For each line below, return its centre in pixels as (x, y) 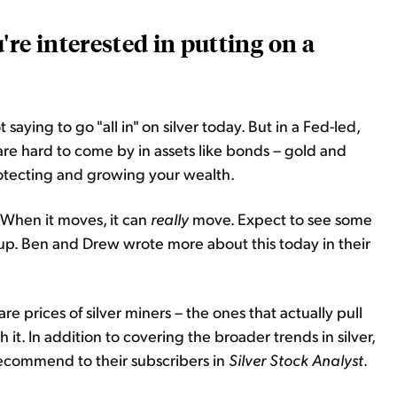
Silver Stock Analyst (296, 359)
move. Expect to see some (282, 218)
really (171, 218)
